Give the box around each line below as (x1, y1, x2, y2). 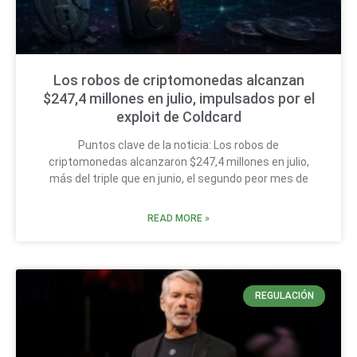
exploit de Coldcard (116, 108, 241, 126)
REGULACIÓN (254, 290, 314, 302)
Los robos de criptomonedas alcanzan (53, 72, 304, 89)
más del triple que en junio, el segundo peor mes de (49, 172, 308, 186)
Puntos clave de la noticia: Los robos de (78, 139, 279, 152)
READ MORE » (147, 213, 210, 225)
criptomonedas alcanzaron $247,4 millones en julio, (48, 155, 309, 169)
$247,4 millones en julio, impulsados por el (42, 90, 315, 108)
